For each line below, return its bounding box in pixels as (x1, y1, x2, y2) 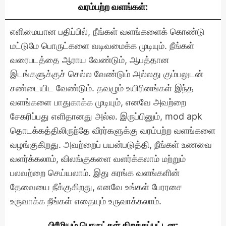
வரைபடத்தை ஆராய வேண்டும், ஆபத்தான (10, 54, 169, 65)
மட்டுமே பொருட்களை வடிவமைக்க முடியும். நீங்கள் (10, 40, 194, 51)
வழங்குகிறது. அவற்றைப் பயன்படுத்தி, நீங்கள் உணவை (10, 139, 212, 150)
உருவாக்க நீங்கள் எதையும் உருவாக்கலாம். (10, 195, 161, 206)
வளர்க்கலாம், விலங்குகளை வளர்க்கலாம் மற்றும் (10, 153, 186, 164)
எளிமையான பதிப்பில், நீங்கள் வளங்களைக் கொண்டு (10, 26, 205, 37)
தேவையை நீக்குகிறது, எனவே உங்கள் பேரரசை (10, 181, 182, 192)
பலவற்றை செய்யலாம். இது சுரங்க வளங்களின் (10, 167, 180, 178)
